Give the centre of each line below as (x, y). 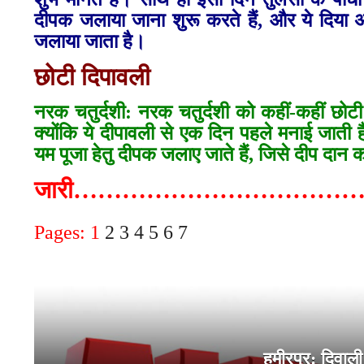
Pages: (62, 233)
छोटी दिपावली (92, 77)
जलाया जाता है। (90, 42)
